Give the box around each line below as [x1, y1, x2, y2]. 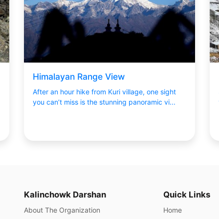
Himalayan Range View [32, 71, 125, 82]
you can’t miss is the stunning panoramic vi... [32, 98, 175, 106]
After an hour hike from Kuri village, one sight [32, 88, 176, 96]
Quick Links [163, 190, 210, 199]
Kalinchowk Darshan [24, 190, 106, 199]
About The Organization [24, 206, 100, 214]
